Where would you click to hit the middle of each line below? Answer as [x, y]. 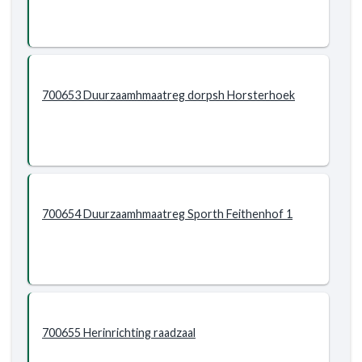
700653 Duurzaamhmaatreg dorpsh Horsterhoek [168, 95]
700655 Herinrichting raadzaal [119, 333]
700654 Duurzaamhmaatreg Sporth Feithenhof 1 [167, 214]
